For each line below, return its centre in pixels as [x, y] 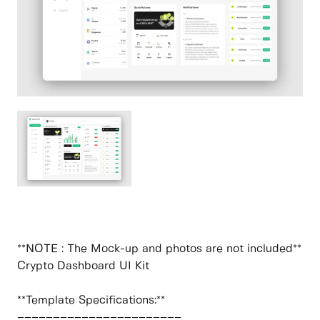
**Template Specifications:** [91, 301]
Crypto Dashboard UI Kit [83, 266]
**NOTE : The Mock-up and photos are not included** [159, 249]
